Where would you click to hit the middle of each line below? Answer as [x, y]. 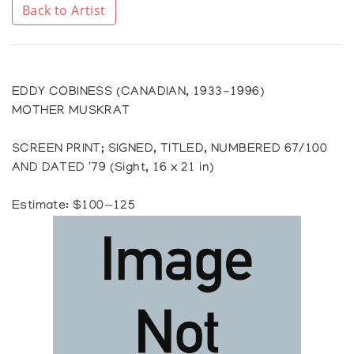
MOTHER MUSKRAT [71, 111]
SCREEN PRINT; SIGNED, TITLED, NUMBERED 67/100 [170, 149]
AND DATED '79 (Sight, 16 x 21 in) [113, 168]
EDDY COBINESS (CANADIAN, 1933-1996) [139, 92]
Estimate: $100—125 [74, 206]
